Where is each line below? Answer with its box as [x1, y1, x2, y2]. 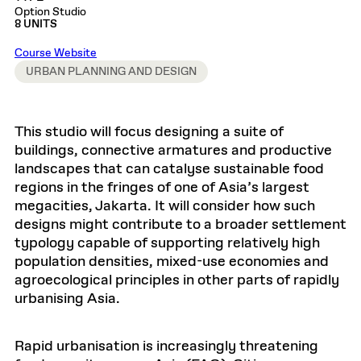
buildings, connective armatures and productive [15, 141, 332, 160]
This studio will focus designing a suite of [15, 122, 284, 142]
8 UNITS [15, 17, 57, 31]
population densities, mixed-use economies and [15, 252, 329, 272]
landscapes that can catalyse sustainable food [15, 160, 324, 179]
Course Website [15, 46, 97, 60]
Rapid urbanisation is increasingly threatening [15, 337, 318, 356]
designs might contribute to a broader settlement [15, 215, 346, 234]
